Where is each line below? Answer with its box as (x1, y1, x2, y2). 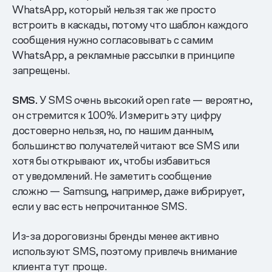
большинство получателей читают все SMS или (12, 138, 239, 152)
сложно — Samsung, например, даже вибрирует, (12, 183, 245, 198)
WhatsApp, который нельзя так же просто (12, 2, 216, 16)
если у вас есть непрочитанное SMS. (12, 199, 187, 213)
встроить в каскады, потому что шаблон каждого (12, 17, 248, 32)
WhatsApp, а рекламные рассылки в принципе (12, 47, 235, 62)
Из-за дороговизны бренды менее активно (12, 228, 219, 243)
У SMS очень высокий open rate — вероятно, (37, 92, 253, 107)
